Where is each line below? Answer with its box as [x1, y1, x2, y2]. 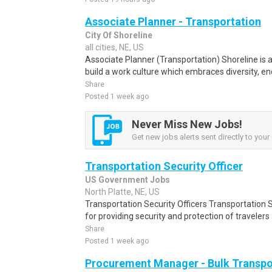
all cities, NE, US [85, 42, 144, 52]
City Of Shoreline [85, 30, 152, 40]
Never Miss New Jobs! [132, 117, 242, 131]
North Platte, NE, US [85, 187, 160, 197]
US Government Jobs [85, 175, 170, 185]
